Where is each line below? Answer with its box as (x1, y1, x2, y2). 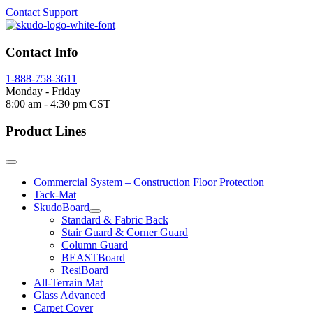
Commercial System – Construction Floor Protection (34, 175, 264, 188)
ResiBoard (61, 263, 108, 276)
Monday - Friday (6, 85, 80, 98)
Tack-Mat (34, 188, 76, 201)
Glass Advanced (34, 289, 105, 301)
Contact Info (6, 44, 78, 59)
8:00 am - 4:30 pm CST (6, 98, 110, 110)
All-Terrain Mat (34, 276, 103, 289)
